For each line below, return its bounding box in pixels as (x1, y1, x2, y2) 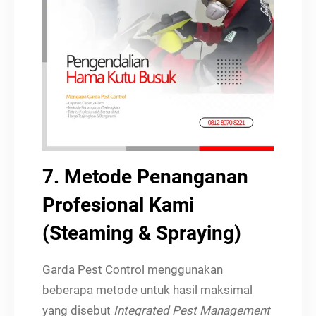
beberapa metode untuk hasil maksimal (42, 282, 253, 297)
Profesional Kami (42, 193, 194, 217)
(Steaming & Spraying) (42, 221, 241, 245)
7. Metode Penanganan (42, 164, 248, 188)
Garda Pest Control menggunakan (42, 262, 223, 276)
